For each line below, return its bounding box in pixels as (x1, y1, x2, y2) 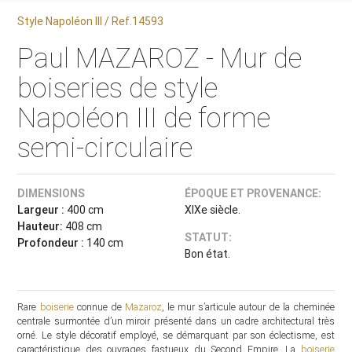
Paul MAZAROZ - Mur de (17, 41, 302, 75)
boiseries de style (17, 71, 218, 104)
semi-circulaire (17, 130, 193, 164)
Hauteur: (17, 219, 64, 233)
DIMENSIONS (17, 186, 86, 200)
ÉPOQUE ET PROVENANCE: (184, 186, 321, 200)
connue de (73, 301, 125, 313)
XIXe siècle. (184, 203, 240, 217)
